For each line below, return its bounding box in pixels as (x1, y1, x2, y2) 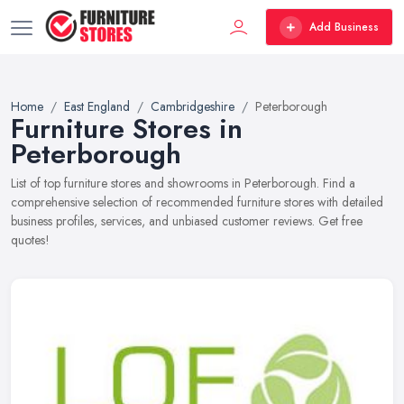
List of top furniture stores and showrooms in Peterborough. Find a (11, 174, 355, 192)
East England (64, 97, 130, 115)
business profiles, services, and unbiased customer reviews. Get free (11, 212, 363, 230)
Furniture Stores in (11, 109, 243, 148)
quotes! (11, 231, 50, 249)
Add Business (309, 19, 379, 35)
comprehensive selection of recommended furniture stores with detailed (11, 193, 383, 211)
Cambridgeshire (151, 97, 234, 115)
